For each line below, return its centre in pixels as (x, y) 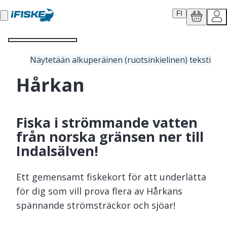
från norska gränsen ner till (110, 137)
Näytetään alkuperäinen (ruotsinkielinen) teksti (120, 60)
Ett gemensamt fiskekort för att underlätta (111, 177)
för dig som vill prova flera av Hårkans (99, 191)
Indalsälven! (57, 151)
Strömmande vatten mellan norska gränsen (111, 219)
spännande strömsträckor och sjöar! (96, 205)
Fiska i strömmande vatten (107, 123)
